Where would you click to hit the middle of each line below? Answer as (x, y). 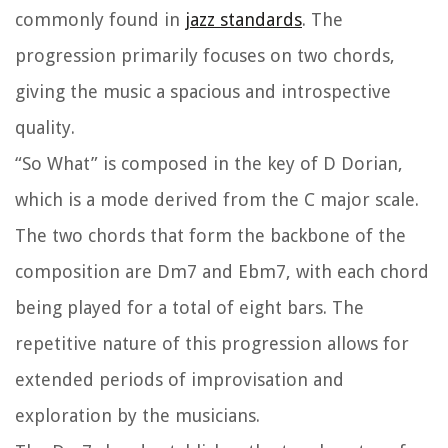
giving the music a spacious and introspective (203, 92)
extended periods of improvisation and (179, 380)
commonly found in (100, 20)
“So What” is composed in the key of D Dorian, (209, 164)
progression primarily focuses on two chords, (205, 56)
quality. (45, 128)
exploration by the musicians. (137, 416)
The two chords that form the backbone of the (210, 236)
